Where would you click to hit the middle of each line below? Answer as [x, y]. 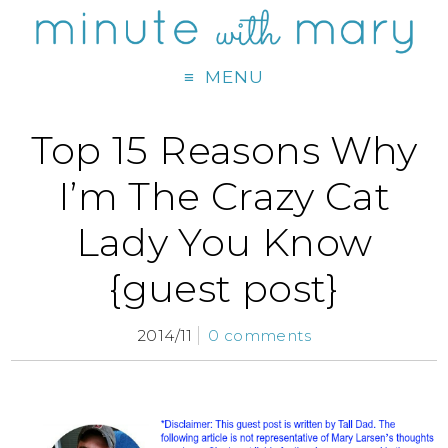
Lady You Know [224, 243]
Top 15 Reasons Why [224, 151]
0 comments [259, 336]
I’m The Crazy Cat [224, 197]
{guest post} [224, 289]
